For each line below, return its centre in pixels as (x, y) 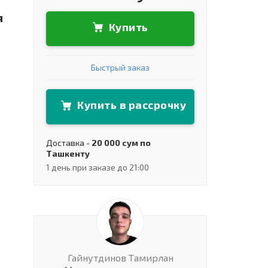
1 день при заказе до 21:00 (98, 167)
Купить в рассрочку (132, 105)
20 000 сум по (121, 142)
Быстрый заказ (120, 68)
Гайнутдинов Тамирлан (120, 257)
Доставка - (69, 142)
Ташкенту (68, 153)
